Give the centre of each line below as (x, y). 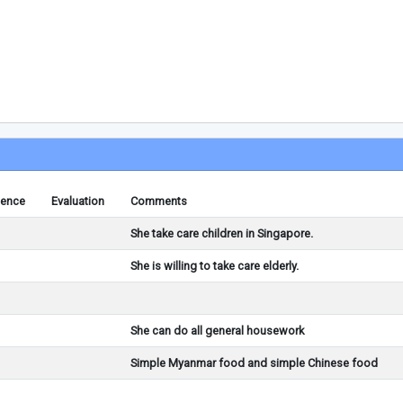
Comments (159, 201)
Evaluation (78, 201)
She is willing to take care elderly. (215, 266)
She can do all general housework (217, 331)
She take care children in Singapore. (222, 233)
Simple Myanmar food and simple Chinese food (254, 363)
